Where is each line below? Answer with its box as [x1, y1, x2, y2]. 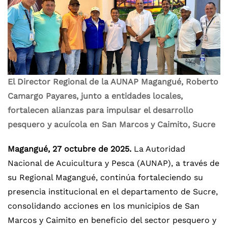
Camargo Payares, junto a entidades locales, [8, 91, 183, 101]
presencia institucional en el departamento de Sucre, [8, 187, 218, 196]
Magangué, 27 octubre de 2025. [8, 144, 134, 154]
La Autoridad [134, 144, 185, 154]
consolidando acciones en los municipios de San [8, 201, 199, 211]
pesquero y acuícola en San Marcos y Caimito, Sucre [8, 120, 215, 129]
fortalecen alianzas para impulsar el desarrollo [8, 105, 193, 115]
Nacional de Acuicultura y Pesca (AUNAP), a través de [8, 158, 219, 168]
